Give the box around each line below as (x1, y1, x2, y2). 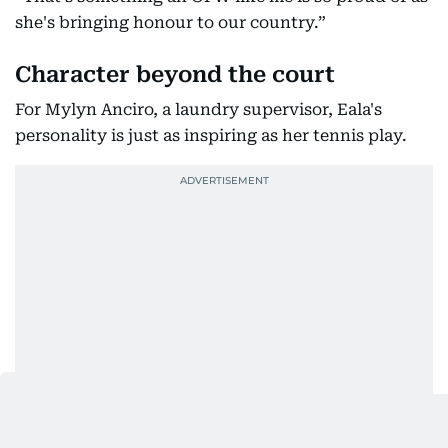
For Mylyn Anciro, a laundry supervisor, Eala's (15, 99, 382, 119)
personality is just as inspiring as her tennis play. (15, 125, 407, 145)
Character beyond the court (15, 61, 335, 87)
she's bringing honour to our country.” (15, 12, 326, 32)
